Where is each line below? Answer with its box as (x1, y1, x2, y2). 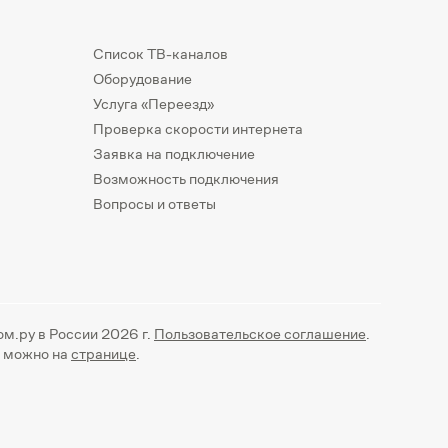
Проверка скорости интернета (93, 118, 303, 138)
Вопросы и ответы (93, 193, 216, 213)
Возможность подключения (93, 168, 279, 188)
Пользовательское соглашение (154, 323, 366, 343)
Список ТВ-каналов (93, 43, 228, 63)
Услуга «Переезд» (93, 93, 214, 113)
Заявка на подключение (93, 143, 255, 163)
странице (71, 343, 136, 363)
